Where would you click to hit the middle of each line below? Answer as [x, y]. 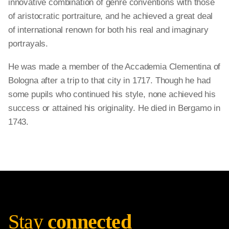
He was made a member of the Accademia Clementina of [114, 67]
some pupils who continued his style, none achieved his [112, 94]
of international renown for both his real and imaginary [108, 30]
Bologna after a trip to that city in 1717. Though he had [109, 81]
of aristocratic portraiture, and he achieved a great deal [111, 16]
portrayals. [28, 44]
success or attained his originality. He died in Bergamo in [114, 108]
